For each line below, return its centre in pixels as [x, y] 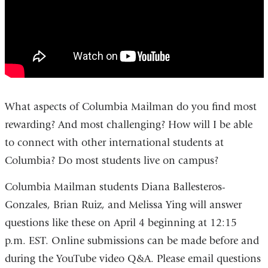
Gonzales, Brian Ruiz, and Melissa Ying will [107, 205]
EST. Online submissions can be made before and [142, 240]
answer [225, 205]
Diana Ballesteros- [183, 187]
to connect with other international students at [114, 143]
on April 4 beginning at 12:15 [167, 223]
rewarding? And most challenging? [85, 125]
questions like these [51, 223]
